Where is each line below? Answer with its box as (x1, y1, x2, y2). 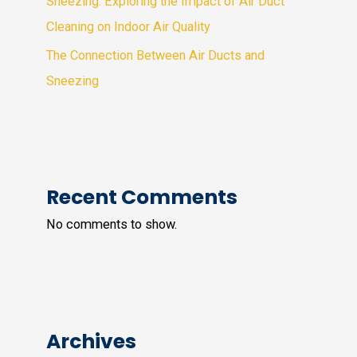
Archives (46, 328, 137, 355)
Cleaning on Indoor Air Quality (46, 18, 211, 34)
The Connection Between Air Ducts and (46, 47, 265, 63)
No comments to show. (46, 217, 178, 233)
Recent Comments (46, 183, 238, 212)
